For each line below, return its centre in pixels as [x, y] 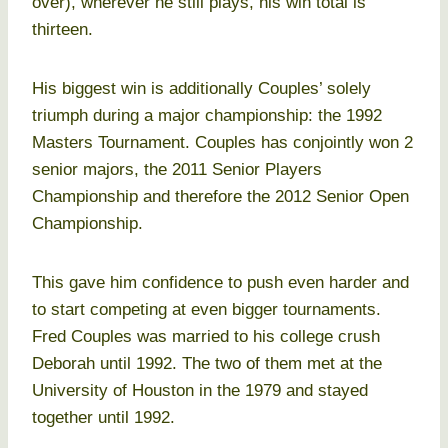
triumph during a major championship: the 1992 [207, 116]
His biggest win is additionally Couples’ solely [201, 89]
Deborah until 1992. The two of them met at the [207, 364]
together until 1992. [103, 418]
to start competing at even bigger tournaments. [206, 310]
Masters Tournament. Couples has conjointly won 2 [222, 143]
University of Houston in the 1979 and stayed [200, 391]
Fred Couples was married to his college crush [206, 337]
